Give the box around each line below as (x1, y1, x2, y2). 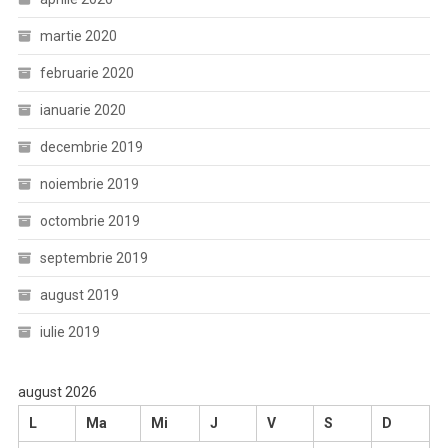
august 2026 (17, 384, 97, 400)
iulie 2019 (39, 324, 100, 340)
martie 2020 (39, 28, 117, 44)
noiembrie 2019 (39, 176, 139, 192)
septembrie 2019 (39, 250, 148, 266)
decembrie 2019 (39, 139, 143, 155)
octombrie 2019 (39, 213, 140, 229)
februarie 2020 (39, 65, 134, 81)
